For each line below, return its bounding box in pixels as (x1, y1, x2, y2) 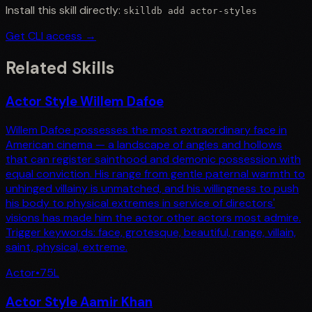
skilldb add (123, 5, 190, 16)
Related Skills (6, 56, 114, 79)
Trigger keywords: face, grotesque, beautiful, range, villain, (6, 225, 296, 240)
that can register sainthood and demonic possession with (6, 152, 301, 167)
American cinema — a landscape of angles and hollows (6, 137, 282, 153)
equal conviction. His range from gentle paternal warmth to (6, 166, 305, 182)
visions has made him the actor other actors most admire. (6, 210, 301, 226)
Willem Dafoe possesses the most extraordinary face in (6, 123, 287, 138)
